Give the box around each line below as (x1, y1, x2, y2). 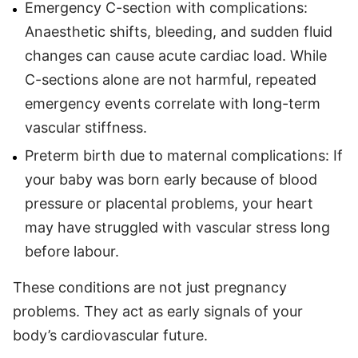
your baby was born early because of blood (25, 170, 317, 188)
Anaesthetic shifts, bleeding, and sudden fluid (25, 22, 332, 40)
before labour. (25, 242, 119, 260)
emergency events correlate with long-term (25, 94, 320, 112)
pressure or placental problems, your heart (25, 194, 313, 212)
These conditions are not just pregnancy (13, 278, 287, 296)
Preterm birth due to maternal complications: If (25, 146, 343, 164)
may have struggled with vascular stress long (25, 218, 330, 236)
